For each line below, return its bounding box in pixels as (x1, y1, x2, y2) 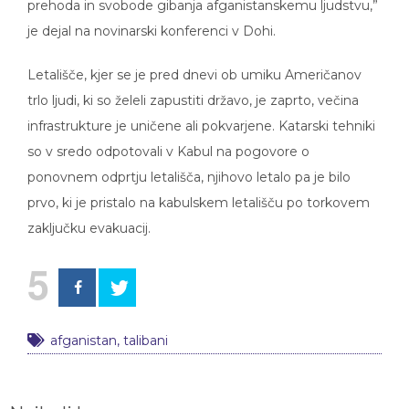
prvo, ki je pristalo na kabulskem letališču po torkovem (27, 181, 370, 198)
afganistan (50, 319, 117, 336)
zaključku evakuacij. (27, 206, 151, 224)
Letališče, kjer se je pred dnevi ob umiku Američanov (27, 53, 362, 70)
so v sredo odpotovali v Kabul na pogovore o (27, 130, 309, 147)
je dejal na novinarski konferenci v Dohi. (27, 9, 276, 26)
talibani (123, 319, 168, 336)
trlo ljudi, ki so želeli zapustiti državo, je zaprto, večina (27, 79, 359, 96)
